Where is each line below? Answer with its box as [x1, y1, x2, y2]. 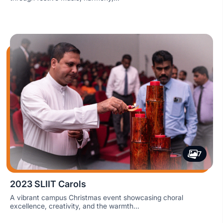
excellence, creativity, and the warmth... [10, 201, 139, 210]
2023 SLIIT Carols [10, 178, 86, 189]
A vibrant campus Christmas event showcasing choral [10, 193, 183, 202]
